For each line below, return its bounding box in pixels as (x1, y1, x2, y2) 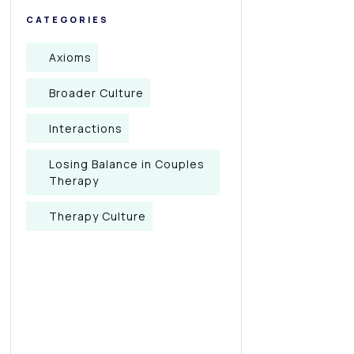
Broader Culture (49, 85, 144, 100)
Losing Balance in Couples (49, 156, 205, 171)
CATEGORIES (26, 13, 109, 25)
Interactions (49, 121, 122, 136)
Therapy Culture (49, 209, 146, 224)
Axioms (49, 50, 92, 65)
